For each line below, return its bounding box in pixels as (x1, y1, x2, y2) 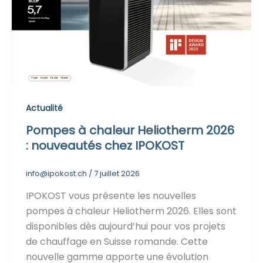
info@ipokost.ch (26, 168, 89, 180)
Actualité (26, 102, 63, 114)
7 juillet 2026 (94, 168, 140, 180)
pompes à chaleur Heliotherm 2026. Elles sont (26, 204, 237, 218)
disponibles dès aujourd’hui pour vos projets (26, 220, 225, 234)
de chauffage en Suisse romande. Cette (26, 235, 208, 249)
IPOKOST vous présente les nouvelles (26, 189, 196, 203)
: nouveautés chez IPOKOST (26, 137, 184, 154)
